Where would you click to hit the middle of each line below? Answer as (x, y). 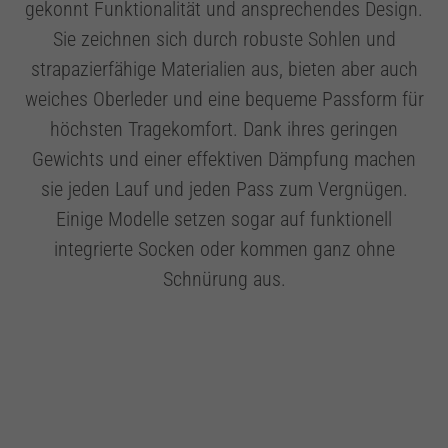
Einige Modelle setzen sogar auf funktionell (224, 218)
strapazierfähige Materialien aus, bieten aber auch (224, 68)
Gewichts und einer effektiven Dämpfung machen (224, 158)
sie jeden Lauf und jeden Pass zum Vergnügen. (224, 188)
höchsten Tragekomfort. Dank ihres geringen (224, 128)
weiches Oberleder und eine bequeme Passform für (224, 98)
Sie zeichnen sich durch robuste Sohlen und (224, 38)
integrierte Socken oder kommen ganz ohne (224, 248)
